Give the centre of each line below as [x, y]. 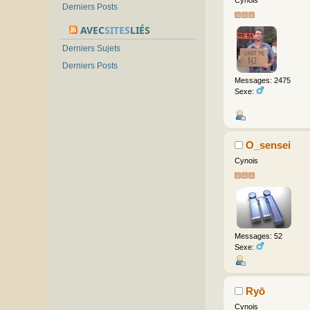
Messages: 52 [258, 236]
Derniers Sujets [91, 48]
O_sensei [268, 145]
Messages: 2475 [262, 80]
